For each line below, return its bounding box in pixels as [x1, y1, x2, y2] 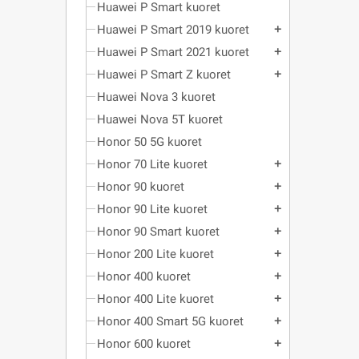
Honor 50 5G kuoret [97, 135, 202, 149]
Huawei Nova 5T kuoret [97, 112, 223, 127]
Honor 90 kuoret [97, 179, 184, 194]
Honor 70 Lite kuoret [97, 157, 208, 171]
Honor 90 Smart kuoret [97, 224, 220, 239]
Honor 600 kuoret [97, 337, 191, 351]
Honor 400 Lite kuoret [97, 292, 214, 306]
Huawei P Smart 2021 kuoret [97, 45, 249, 59]
